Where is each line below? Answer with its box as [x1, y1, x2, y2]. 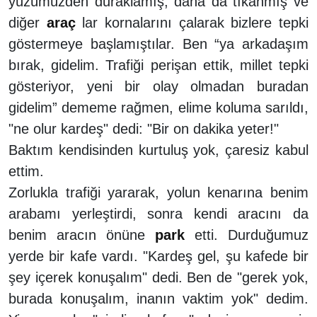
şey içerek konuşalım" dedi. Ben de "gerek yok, [8, 269, 309, 285]
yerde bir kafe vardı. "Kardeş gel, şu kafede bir [8, 248, 309, 264]
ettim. [8, 163, 44, 179]
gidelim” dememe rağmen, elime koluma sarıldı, [8, 99, 309, 115]
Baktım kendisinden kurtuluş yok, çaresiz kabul [8, 142, 309, 158]
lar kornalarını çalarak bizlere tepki [75, 14, 309, 30]
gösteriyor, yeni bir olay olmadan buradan [8, 78, 309, 94]
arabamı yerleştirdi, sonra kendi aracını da [8, 205, 309, 221]
